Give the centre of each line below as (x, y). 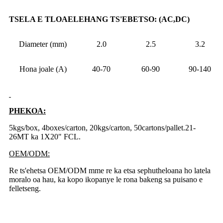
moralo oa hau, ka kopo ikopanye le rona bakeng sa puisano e (106, 180)
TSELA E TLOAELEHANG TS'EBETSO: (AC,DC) (99, 19)
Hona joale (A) (43, 69)
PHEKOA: (27, 111)
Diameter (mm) (43, 44)
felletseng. (25, 189)
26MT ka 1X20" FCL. (45, 137)
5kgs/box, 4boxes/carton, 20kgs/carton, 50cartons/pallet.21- (102, 128)
